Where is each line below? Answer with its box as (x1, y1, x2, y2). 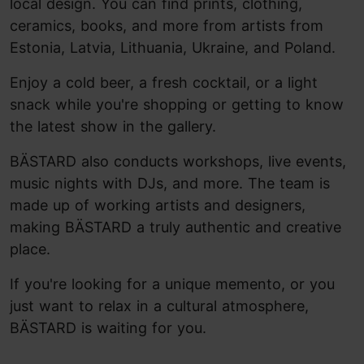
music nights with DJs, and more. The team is (10, 175, 330, 192)
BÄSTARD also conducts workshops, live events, (10, 153, 346, 170)
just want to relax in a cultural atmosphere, (10, 297, 309, 314)
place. (10, 240, 50, 258)
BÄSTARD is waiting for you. (10, 319, 206, 336)
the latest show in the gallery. (10, 118, 216, 135)
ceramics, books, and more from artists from (10, 17, 323, 34)
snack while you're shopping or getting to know (10, 96, 344, 113)
